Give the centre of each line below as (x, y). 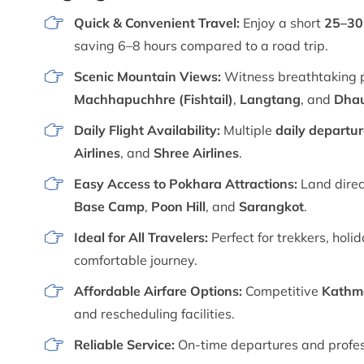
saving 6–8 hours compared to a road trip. (201, 45)
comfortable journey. (136, 260)
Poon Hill (178, 206)
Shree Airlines (196, 152)
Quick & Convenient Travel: (157, 22)
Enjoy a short (282, 22)
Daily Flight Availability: (147, 130)
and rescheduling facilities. (154, 313)
